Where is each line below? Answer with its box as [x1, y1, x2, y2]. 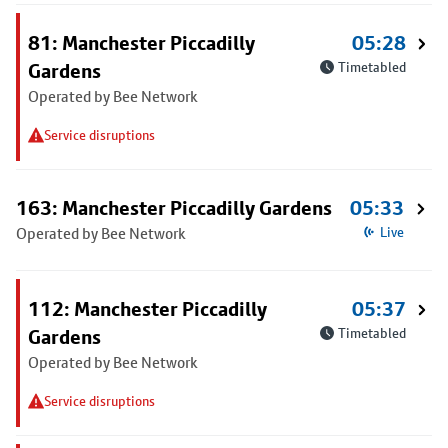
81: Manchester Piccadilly [28, 31, 255, 55]
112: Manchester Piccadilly [28, 297, 267, 321]
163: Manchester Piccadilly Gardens [16, 196, 332, 220]
